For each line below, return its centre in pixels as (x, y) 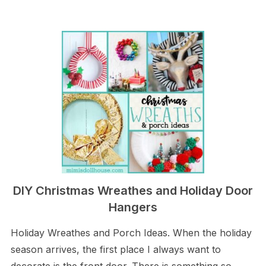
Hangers (133, 207)
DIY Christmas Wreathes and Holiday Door (133, 191)
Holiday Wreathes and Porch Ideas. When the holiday (131, 233)
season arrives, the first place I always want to (115, 249)
